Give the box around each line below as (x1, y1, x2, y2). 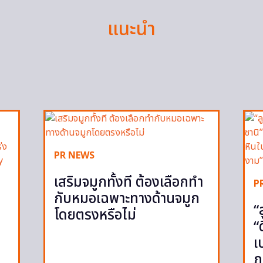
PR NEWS (54, 148, 95, 163)
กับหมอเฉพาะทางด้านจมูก (54, 188, 200, 210)
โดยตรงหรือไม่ (54, 204, 136, 226)
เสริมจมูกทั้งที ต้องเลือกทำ (54, 171, 203, 193)
